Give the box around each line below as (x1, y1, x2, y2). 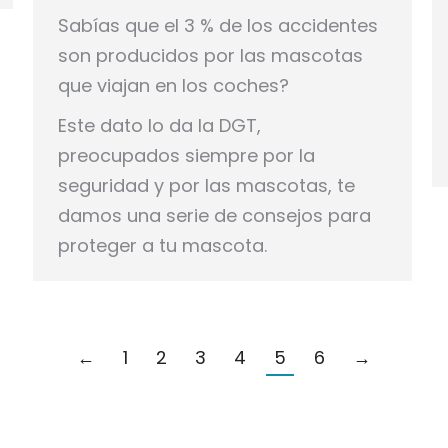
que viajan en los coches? (58, 73, 289, 99)
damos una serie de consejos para (58, 203, 371, 229)
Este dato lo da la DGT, (58, 113, 261, 139)
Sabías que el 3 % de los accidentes (58, 13, 378, 39)
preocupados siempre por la (58, 143, 315, 169)
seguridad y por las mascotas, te (58, 173, 355, 199)
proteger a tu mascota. (58, 233, 267, 259)
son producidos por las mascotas (58, 43, 363, 69)
